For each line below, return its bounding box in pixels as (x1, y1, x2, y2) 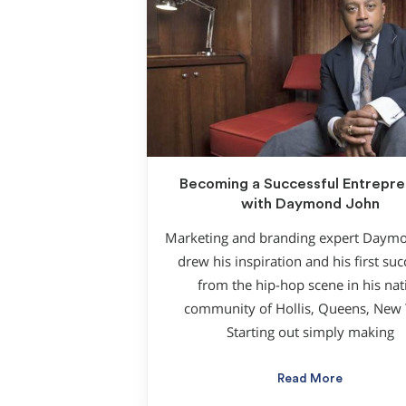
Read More (277, 372, 343, 386)
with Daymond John (240, 196, 380, 211)
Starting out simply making (226, 324, 394, 342)
